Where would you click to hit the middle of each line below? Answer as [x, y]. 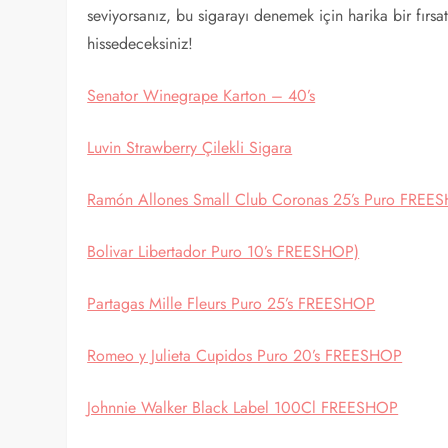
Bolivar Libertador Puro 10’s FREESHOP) [223, 251]
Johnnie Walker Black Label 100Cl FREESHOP [243, 407]
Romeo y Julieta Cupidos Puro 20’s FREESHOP [245, 355]
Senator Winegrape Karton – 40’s [201, 95]
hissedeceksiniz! [140, 43]
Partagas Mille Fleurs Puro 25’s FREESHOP [231, 303]
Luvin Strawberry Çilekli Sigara [190, 147]
